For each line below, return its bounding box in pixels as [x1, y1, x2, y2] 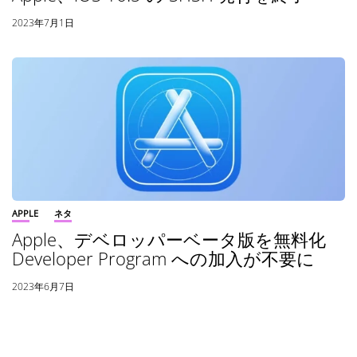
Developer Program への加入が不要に [12, 246, 315, 271]
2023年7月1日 [12, 16, 74, 30]
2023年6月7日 [12, 280, 74, 294]
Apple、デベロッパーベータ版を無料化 [12, 227, 343, 252]
